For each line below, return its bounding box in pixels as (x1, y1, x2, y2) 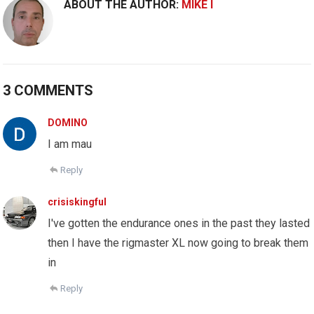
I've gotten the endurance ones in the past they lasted (48, 217, 310, 231)
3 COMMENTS (3, 82, 94, 100)
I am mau (48, 137, 93, 151)
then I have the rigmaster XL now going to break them (48, 236, 309, 250)
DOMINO (48, 117, 88, 129)
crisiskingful (48, 196, 107, 208)
